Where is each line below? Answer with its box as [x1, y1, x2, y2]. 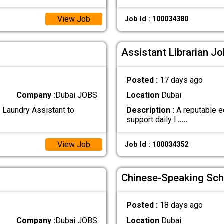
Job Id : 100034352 [124, 140, 188, 149]
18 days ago [159, 200, 203, 210]
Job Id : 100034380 [124, 15, 188, 24]
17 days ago [159, 75, 203, 85]
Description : [126, 105, 174, 115]
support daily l [126, 115, 178, 125]
